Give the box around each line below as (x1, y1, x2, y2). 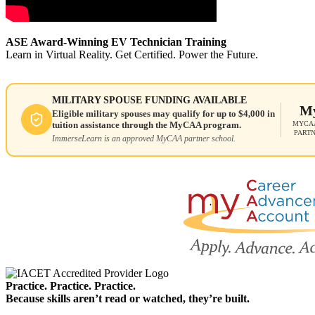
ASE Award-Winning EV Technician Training (6, 35, 226, 48)
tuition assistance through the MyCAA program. (51, 120, 241, 131)
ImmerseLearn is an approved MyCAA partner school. (51, 134, 236, 144)
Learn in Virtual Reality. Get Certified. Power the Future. (6, 48, 258, 60)
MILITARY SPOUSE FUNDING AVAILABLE (51, 95, 247, 106)
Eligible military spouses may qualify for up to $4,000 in (51, 108, 275, 120)
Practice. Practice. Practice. (6, 279, 136, 292)
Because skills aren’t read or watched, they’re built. (6, 292, 250, 304)
